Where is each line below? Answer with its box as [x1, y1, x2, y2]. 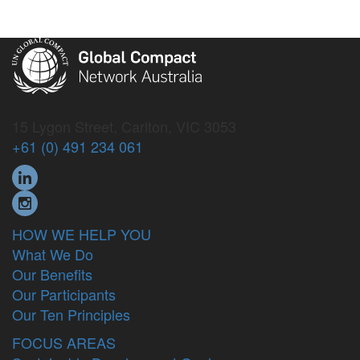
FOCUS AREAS [12, 331, 116, 353]
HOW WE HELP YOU [12, 223, 151, 244]
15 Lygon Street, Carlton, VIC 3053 [12, 115, 236, 137]
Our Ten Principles [12, 303, 130, 325]
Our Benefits [12, 263, 92, 284]
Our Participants [12, 283, 116, 305]
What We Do [12, 243, 93, 264]
